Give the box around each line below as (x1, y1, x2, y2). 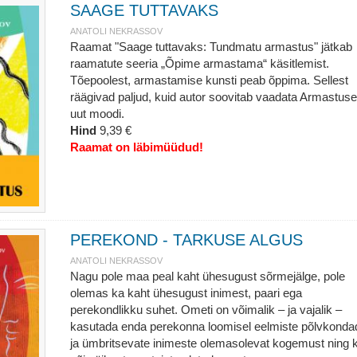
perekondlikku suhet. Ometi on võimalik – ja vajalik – (69, 303, 342, 316)
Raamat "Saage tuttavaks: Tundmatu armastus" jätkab (69, 40, 352, 53)
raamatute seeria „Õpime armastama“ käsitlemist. (69, 57, 329, 70)
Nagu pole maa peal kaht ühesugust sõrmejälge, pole (69, 269, 345, 283)
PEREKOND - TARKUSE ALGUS (69, 231, 303, 249)
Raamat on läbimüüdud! (69, 140, 203, 154)
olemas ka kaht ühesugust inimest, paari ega (69, 286, 302, 300)
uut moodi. (69, 107, 124, 120)
